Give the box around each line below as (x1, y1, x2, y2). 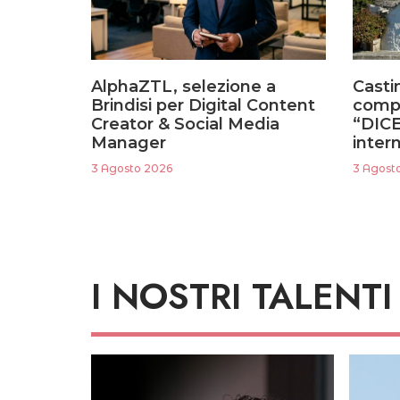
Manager (91, 132, 166, 153)
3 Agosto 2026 (91, 161, 172, 175)
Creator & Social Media (91, 113, 279, 134)
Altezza (115, 382, 165, 397)
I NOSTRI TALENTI (91, 270, 392, 322)
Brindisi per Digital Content (91, 95, 315, 115)
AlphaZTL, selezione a (91, 76, 276, 96)
